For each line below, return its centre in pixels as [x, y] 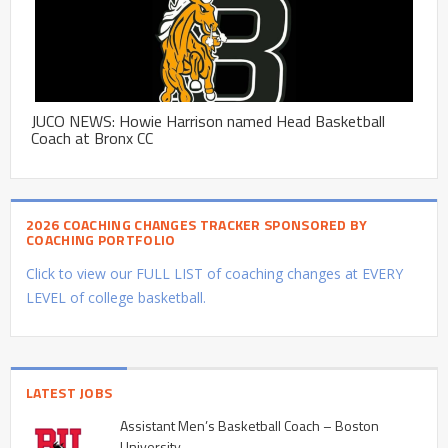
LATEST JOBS [69, 392]
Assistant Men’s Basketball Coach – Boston [249, 425]
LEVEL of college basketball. [116, 297]
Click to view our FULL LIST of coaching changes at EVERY [214, 273]
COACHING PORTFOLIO [101, 239]
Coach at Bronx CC [92, 137]
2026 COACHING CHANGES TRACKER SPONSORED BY [197, 224]
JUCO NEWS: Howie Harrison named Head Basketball [208, 120]
